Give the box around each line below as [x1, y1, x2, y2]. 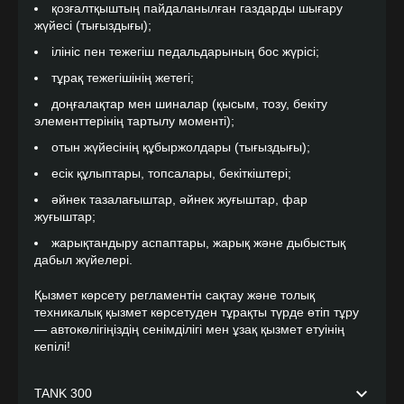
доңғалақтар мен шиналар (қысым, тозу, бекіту [51, 96, 327, 111]
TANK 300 [34, 386, 92, 400]
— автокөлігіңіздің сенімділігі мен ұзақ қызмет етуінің [34, 322, 344, 336]
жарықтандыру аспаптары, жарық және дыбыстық [51, 235, 345, 250]
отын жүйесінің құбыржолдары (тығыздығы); [51, 140, 310, 154]
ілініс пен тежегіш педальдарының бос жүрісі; [51, 44, 319, 59]
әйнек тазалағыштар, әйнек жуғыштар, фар [51, 192, 308, 207]
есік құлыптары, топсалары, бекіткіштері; [51, 166, 291, 180]
